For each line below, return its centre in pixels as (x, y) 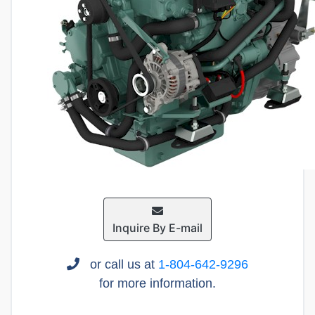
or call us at (122, 264)
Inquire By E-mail (157, 227)
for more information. (157, 283)
